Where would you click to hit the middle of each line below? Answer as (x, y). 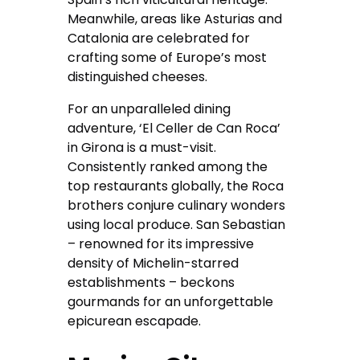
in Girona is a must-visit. (142, 148)
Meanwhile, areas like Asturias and (175, 19)
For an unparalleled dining (149, 109)
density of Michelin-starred (153, 264)
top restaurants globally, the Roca (176, 186)
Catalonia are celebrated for (159, 39)
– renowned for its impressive (161, 244)
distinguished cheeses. (138, 77)
